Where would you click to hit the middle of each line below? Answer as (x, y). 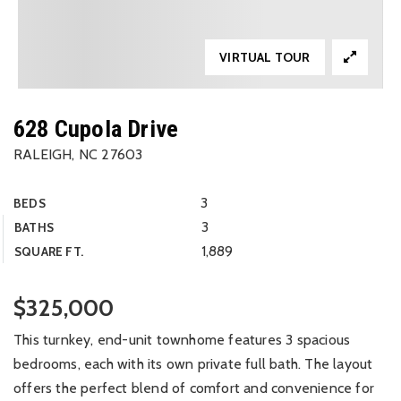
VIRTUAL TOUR (265, 57)
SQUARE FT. (49, 252)
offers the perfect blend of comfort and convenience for (194, 388)
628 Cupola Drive (96, 128)
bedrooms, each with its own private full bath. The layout (193, 364)
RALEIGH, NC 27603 (78, 154)
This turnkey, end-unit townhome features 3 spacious (182, 340)
